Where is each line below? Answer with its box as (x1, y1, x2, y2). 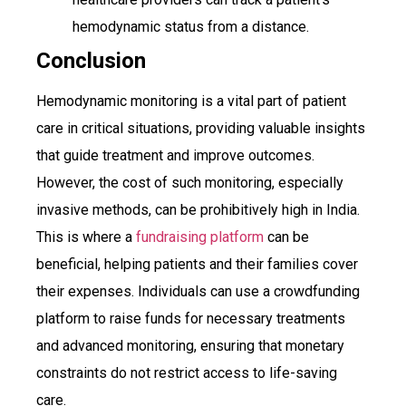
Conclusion (36, 48, 146, 74)
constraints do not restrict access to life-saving (36, 364, 337, 382)
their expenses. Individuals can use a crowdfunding (36, 283, 360, 301)
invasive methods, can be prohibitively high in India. (36, 201, 360, 219)
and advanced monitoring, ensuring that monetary (36, 337, 344, 355)
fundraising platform (136, 228, 264, 246)
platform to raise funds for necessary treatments (36, 310, 345, 328)
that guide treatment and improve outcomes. (36, 147, 314, 165)
